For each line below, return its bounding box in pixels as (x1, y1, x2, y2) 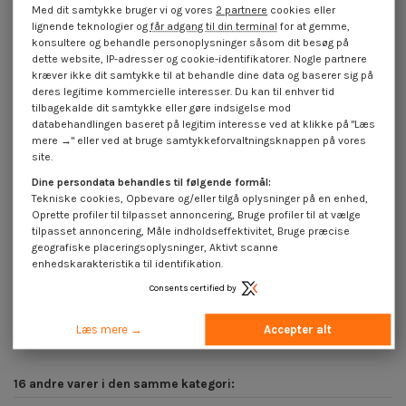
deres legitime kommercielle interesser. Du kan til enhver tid (32, 85, 335, 99)
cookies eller (267, 4, 336, 17)
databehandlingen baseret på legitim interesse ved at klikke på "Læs (32, 118, 376, 131)
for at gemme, (277, 20, 351, 34)
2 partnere (216, 4, 268, 17)
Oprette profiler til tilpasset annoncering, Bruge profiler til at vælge (32, 208, 362, 221)
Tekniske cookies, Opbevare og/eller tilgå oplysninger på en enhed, (32, 191, 369, 205)
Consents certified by (150, 282, 237, 294)
